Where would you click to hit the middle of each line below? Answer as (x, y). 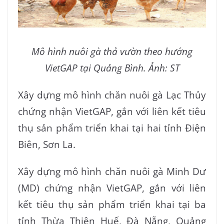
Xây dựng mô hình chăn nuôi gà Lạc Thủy (112, 94)
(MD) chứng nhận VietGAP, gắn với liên (112, 187)
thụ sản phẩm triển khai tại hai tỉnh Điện (112, 127)
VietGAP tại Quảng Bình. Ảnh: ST (112, 67)
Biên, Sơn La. (47, 144)
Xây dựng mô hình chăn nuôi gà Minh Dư (112, 171)
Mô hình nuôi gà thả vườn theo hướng (112, 51)
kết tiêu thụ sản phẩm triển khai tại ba (112, 204)
